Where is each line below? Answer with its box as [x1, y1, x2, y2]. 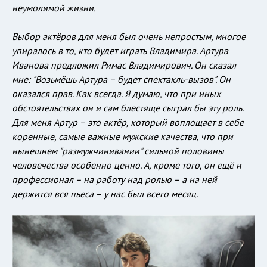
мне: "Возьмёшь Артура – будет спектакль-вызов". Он [12, 73, 231, 86]
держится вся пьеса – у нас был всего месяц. [12, 188, 198, 200]
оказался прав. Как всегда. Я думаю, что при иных [12, 88, 221, 100]
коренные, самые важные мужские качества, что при [12, 131, 233, 143]
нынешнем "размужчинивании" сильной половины [12, 145, 224, 157]
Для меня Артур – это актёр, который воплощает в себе [12, 116, 244, 129]
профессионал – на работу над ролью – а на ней [12, 173, 217, 186]
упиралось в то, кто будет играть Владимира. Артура [12, 45, 228, 57]
